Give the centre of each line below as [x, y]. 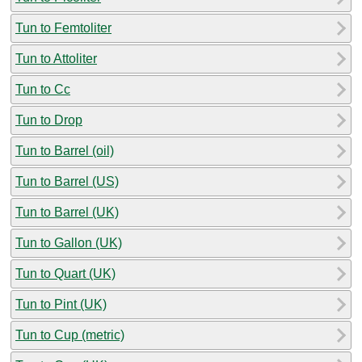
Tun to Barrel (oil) [65, 150]
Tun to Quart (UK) [65, 273]
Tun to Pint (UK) [61, 304]
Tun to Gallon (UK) [69, 242]
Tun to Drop [49, 120]
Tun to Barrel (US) [67, 181]
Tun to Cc [43, 89]
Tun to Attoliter [56, 58]
